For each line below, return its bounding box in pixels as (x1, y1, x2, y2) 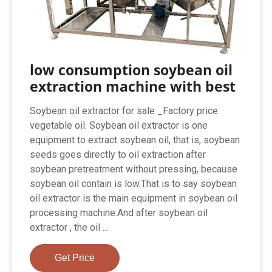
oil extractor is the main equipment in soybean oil (30, 192, 238, 204)
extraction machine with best (30, 76, 236, 96)
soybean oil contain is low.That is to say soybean (30, 177, 237, 189)
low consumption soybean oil (30, 59, 233, 80)
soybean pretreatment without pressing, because (30, 163, 238, 175)
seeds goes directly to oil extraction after (30, 148, 206, 160)
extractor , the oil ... (30, 221, 109, 233)
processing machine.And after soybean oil (30, 206, 208, 219)
